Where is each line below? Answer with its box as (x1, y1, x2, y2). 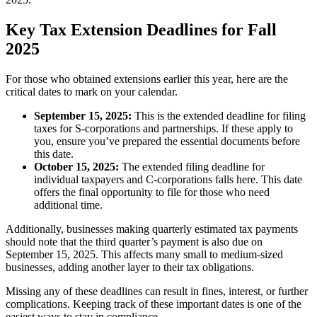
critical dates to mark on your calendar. (6, 86, 178, 98)
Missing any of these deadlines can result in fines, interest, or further (6, 285, 308, 298)
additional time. (34, 199, 103, 212)
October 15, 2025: (34, 161, 119, 173)
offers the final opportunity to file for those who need (34, 186, 270, 199)
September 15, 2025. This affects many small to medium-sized (6, 248, 283, 261)
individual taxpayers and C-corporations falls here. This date (34, 173, 302, 186)
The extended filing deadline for (119, 161, 265, 173)
